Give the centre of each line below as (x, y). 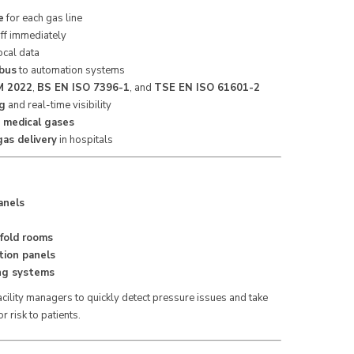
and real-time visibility (58, 105)
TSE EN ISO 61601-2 (207, 88)
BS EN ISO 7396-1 (83, 88)
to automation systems (70, 70)
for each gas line (43, 18)
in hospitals (85, 140)
